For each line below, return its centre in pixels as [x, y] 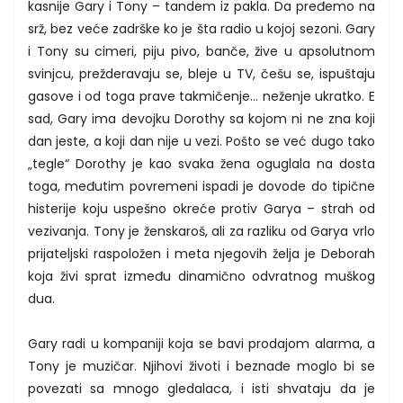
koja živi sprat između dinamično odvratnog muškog [201, 276]
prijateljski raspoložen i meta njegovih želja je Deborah [201, 253]
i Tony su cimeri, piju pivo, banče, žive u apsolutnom [201, 51]
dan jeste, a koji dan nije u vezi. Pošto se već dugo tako [201, 141]
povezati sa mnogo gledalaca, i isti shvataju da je [201, 388]
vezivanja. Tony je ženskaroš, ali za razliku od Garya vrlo [201, 231]
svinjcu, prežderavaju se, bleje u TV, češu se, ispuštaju [201, 73]
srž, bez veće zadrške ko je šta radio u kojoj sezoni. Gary [201, 28]
